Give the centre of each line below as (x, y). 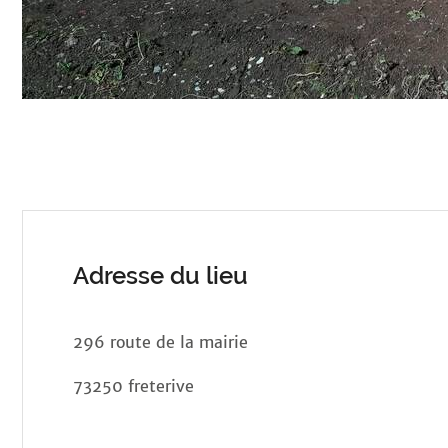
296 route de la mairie (160, 342)
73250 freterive (133, 386)
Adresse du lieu (160, 275)
